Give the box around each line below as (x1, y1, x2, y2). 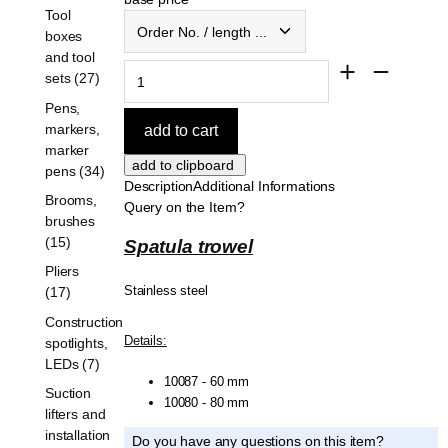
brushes (45, 213, 96, 230)
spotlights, (45, 334, 108, 351)
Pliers (45, 263, 80, 280)
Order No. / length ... (122, 11, 250, 28)
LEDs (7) (45, 355, 100, 372)
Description (123, 177, 194, 194)
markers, (45, 120, 100, 137)
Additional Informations (193, 177, 336, 194)
